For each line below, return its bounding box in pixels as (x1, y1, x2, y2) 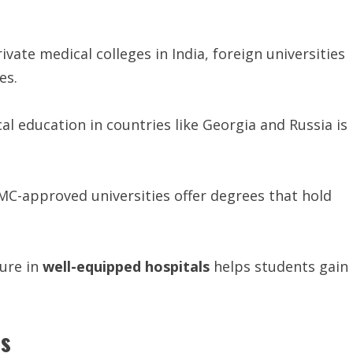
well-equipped (43, 257, 141, 276)
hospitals (145, 257, 210, 276)
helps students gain (210, 257, 348, 276)
